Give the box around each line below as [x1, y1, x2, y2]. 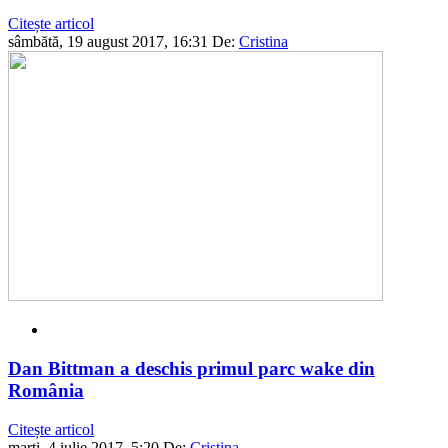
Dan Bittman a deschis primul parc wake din [8, 358, 375, 380]
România [8, 380, 84, 402]
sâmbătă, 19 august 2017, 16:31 [8, 33, 208, 51]
